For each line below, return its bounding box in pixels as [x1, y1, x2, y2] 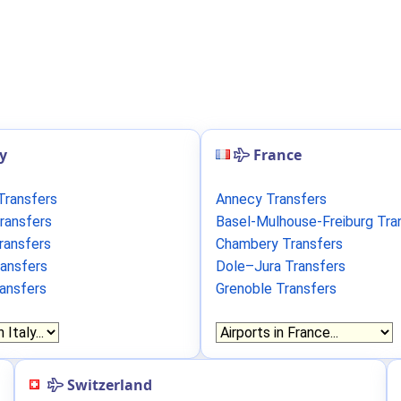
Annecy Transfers [216, 191, 327, 208]
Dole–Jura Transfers [216, 258, 346, 275]
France [253, 145, 302, 165]
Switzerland [67, 375, 152, 395]
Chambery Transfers [216, 235, 343, 252]
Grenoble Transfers [216, 280, 337, 297]
